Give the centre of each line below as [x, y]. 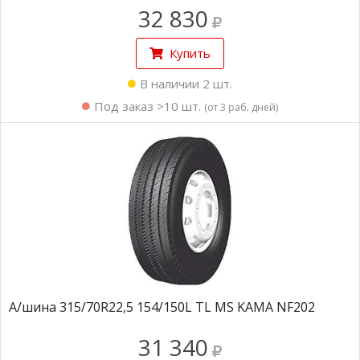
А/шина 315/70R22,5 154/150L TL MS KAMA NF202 [162, 307]
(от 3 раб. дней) [241, 107]
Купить [190, 53]
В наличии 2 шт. [186, 84]
